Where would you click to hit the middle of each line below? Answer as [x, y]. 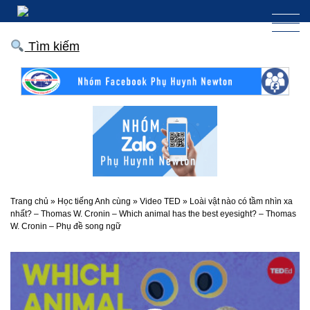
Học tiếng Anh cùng [94, 201]
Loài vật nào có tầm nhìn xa [241, 201]
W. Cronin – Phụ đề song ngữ [66, 226]
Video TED [160, 201]
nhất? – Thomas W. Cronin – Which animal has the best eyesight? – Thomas [153, 213]
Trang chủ [29, 201]
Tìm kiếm [52, 46]
